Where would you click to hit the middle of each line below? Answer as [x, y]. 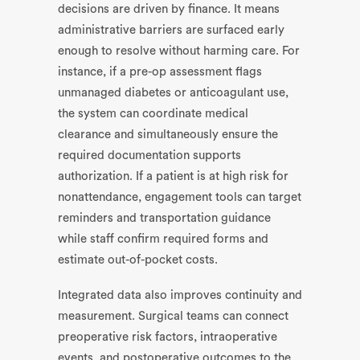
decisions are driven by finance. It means [169, 9]
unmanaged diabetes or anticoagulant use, [173, 93]
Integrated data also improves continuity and [180, 295]
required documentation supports [149, 155]
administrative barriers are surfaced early [171, 30]
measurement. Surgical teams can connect [173, 316]
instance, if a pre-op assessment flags [160, 72]
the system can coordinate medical [153, 114]
